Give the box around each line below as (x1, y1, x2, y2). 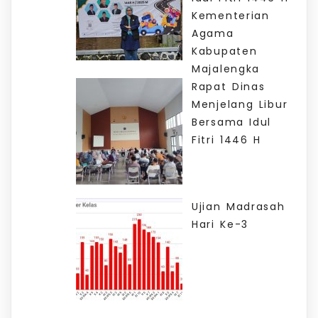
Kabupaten (192, 43, 258, 58)
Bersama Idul (192, 114, 272, 129)
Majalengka (192, 61, 260, 76)
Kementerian (192, 8, 270, 23)
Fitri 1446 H (192, 132, 261, 147)
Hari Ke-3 (192, 217, 249, 232)
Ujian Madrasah (192, 199, 285, 214)
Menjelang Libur (192, 97, 288, 111)
